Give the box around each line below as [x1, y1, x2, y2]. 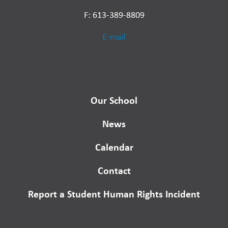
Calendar [95, 140, 133, 154]
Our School [91, 93, 137, 107]
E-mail [102, 31, 126, 43]
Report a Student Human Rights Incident [28, 187, 200, 201]
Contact [97, 163, 131, 178]
